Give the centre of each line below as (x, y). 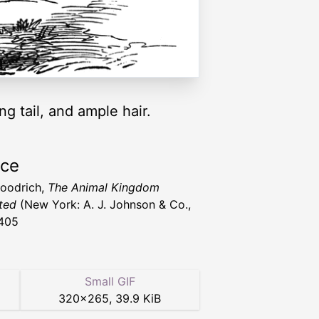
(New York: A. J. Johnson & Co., (104, 205)
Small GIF (110, 282)
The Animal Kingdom (104, 188)
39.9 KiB (138, 299)
